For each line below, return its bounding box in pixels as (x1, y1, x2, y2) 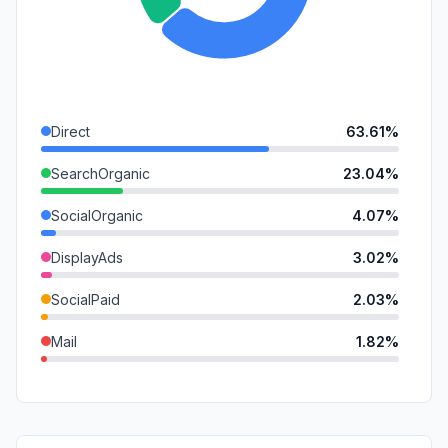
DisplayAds (51, 248, 123, 266)
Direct (51, 122, 90, 140)
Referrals (51, 374, 111, 392)
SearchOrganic (51, 164, 150, 182)
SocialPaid (51, 290, 120, 308)
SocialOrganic (51, 206, 143, 224)
